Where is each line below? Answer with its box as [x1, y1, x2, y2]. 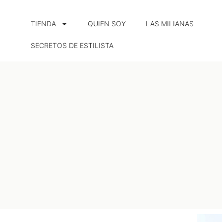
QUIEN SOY [88, 19, 126, 28]
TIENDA [31, 19, 56, 28]
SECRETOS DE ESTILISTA [31, 41, 113, 50]
